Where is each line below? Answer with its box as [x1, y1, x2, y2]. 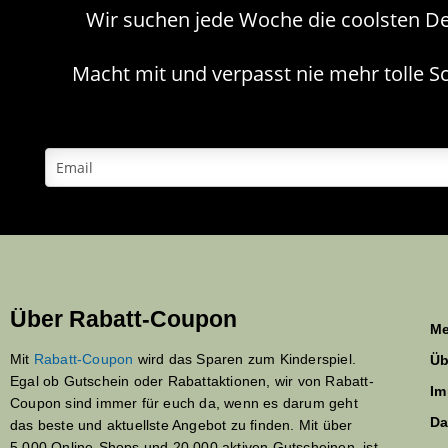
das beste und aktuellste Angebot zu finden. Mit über [10, 417, 353, 434]
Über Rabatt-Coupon [10, 306, 237, 333]
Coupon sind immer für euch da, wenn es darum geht [10, 395, 358, 412]
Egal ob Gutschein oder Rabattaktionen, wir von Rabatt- [10, 373, 374, 390]
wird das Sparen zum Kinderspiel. [133, 351, 357, 368]
